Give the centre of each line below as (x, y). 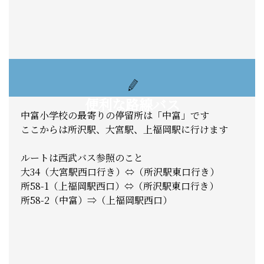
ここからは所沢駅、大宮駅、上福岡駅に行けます (124, 129)
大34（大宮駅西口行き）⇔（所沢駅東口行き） (120, 171)
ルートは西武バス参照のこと (82, 157)
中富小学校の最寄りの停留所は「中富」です (115, 115)
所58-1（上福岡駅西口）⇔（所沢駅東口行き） (120, 186)
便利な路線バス (132, 104)
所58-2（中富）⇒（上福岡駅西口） (96, 200)
